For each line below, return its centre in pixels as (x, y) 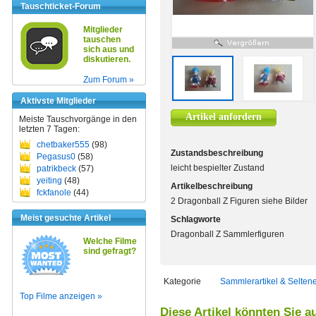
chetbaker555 (63, 145)
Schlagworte (196, 219)
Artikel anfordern (224, 117)
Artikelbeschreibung (212, 186)
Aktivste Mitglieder (58, 101)
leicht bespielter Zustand (218, 168)
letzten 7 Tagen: (49, 129)
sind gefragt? (110, 251)
